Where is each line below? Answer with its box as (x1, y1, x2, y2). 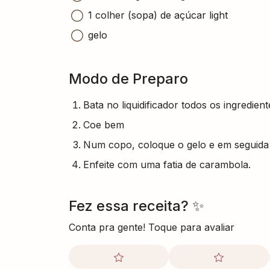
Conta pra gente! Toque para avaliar (69, 221, 234, 233)
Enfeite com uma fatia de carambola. (83, 158, 251, 171)
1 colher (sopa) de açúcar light (88, 8, 228, 21)
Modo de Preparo (69, 69, 188, 87)
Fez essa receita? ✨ (69, 196, 204, 215)
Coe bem (83, 118, 124, 131)
